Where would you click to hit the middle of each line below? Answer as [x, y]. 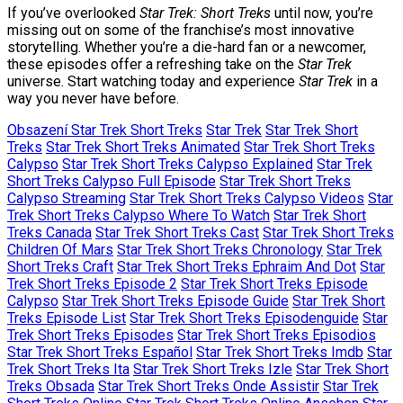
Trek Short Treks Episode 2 [92, 283]
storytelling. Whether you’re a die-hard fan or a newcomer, [187, 47]
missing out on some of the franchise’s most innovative [181, 30]
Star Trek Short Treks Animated [143, 147]
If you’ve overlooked [73, 13]
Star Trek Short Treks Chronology [220, 249]
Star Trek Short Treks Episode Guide [175, 300]
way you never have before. [93, 98]
